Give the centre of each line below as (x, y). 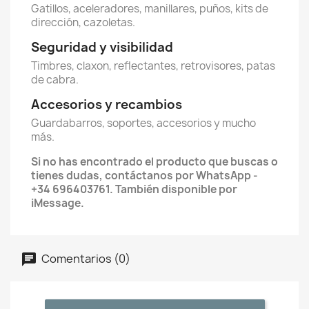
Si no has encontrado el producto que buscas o (154, 162)
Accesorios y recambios (107, 104)
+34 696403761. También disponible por (134, 189)
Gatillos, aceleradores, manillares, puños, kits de (150, 9)
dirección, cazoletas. (83, 22)
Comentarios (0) (85, 258)
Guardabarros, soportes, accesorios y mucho (143, 123)
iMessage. (58, 203)
